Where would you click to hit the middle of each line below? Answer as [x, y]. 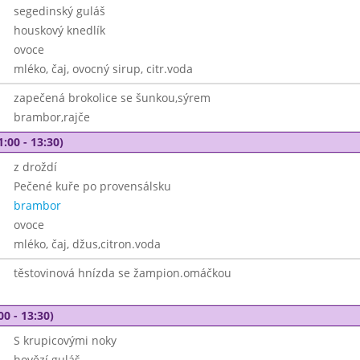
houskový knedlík [59, 30]
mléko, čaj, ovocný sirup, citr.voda [103, 69]
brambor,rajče [51, 117]
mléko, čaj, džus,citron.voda [87, 244]
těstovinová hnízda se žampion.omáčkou [122, 273]
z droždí [35, 167]
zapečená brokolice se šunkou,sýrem [112, 98]
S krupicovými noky [65, 340]
